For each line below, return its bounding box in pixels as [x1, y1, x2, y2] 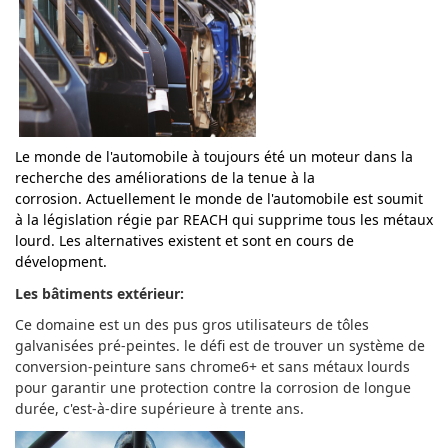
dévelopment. [15, 252, 107, 271]
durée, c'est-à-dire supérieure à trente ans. [15, 399, 304, 418]
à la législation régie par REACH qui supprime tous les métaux [15, 210, 433, 229]
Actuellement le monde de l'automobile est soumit [86, 189, 423, 208]
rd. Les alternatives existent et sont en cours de [36, 231, 354, 250]
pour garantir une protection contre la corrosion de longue [15, 378, 411, 397]
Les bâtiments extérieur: [15, 283, 184, 303]
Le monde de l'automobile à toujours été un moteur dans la [15, 147, 413, 166]
